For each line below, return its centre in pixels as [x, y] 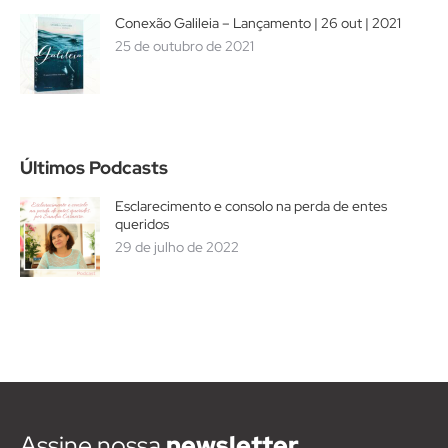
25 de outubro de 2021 [184, 45]
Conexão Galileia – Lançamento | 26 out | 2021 [258, 22]
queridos [142, 223]
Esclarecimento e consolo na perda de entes [251, 205]
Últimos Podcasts [94, 167]
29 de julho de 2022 [177, 246]
